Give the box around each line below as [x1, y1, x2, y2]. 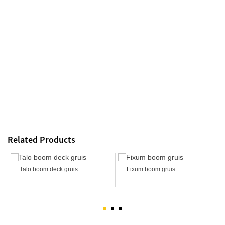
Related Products [8, 133, 75, 145]
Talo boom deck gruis [19, 165, 78, 173]
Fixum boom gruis [126, 165, 175, 173]
